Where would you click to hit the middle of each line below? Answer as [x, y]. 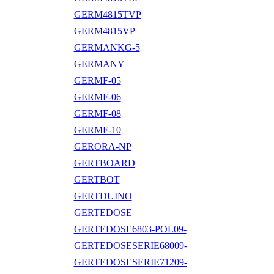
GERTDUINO [103, 196]
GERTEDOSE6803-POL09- [130, 229]
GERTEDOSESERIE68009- [130, 245]
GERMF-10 [97, 130]
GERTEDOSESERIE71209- [130, 262]
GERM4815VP [104, 31]
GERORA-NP [102, 146]
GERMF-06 [97, 97]
